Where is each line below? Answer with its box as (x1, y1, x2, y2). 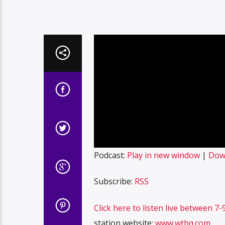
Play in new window (127, 149, 200, 161)
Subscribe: (93, 176, 135, 187)
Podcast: (93, 149, 127, 161)
